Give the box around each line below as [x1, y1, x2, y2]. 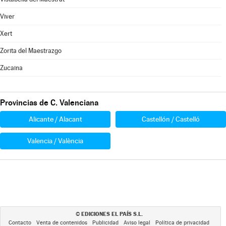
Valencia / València [27, 137, 83, 145]
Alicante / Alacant [28, 115, 82, 123]
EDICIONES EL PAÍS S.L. [81, 210, 143, 217]
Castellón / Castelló [142, 115, 200, 123]
